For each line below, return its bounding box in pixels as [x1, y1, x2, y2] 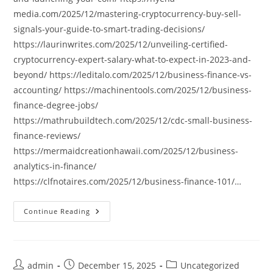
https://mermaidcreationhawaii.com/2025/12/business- [13, 145, 239, 157]
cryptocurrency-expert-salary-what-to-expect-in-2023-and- [13, 54, 252, 65]
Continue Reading [24, 207, 91, 216]
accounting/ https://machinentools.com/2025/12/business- [13, 84, 252, 96]
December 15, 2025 [78, 260, 157, 271]
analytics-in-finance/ [13, 160, 97, 172]
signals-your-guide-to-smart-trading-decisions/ [13, 23, 205, 35]
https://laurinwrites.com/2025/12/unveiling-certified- [13, 38, 229, 50]
